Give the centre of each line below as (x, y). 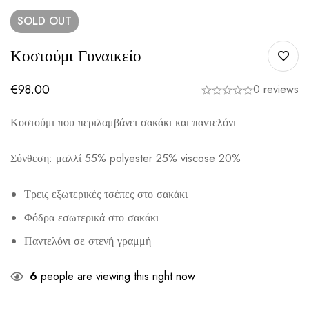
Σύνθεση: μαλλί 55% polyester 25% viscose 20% (126, 159)
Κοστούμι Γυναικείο (76, 56)
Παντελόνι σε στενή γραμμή (88, 241)
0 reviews (276, 90)
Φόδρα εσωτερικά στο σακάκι (91, 218)
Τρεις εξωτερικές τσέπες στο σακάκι (106, 195)
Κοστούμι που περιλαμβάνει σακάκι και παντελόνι (123, 123)
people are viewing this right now (116, 277)
